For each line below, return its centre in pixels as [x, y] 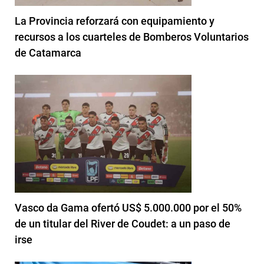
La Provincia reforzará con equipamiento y [115, 21]
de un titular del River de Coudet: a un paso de [123, 223]
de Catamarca [48, 52]
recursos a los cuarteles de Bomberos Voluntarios [132, 37]
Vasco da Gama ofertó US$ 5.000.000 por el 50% [128, 207]
